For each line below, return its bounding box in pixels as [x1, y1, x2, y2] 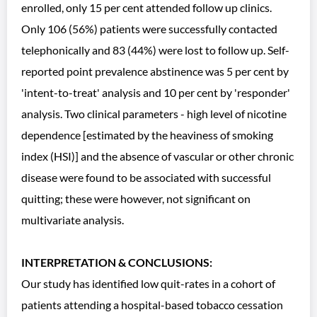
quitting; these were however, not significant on [21, 192, 250, 205]
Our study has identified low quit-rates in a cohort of [21, 277, 275, 290]
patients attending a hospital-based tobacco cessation [21, 298, 283, 311]
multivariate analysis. [21, 213, 124, 226]
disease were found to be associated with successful [21, 171, 271, 184]
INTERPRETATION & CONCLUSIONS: [21, 255, 212, 269]
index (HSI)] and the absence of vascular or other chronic [21, 149, 294, 163]
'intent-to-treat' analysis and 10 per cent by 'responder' [21, 86, 290, 99]
